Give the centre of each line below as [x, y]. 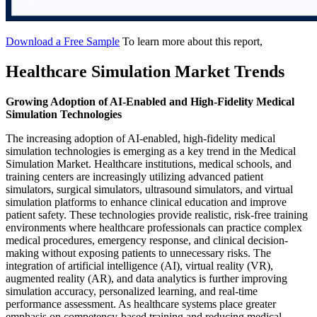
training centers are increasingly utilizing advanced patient [134, 176]
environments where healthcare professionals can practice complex [154, 227]
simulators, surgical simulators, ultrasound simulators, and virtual [149, 189]
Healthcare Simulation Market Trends [145, 71]
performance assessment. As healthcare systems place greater [141, 304]
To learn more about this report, [192, 42]
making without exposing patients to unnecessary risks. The [138, 253]
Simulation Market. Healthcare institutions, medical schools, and [149, 163]
